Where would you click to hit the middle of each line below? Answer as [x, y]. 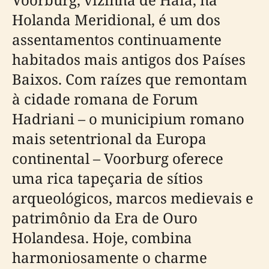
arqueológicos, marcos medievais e [133, 198]
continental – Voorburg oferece [118, 158]
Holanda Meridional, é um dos [116, 20]
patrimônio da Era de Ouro [105, 218]
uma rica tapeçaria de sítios [107, 178]
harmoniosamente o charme [110, 257]
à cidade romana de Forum [105, 99]
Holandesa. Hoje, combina [102, 237]
